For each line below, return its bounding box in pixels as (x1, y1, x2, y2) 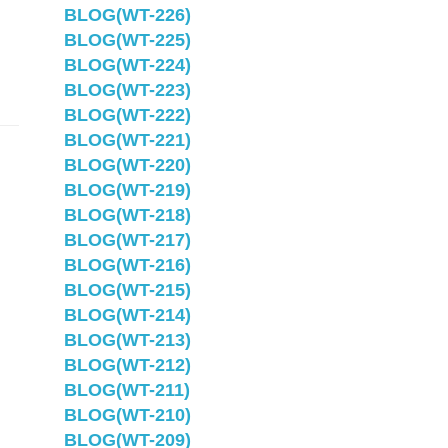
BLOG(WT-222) (63, 105, 191, 125)
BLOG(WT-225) (63, 30, 191, 50)
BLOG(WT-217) (63, 230, 191, 250)
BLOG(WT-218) (63, 205, 191, 225)
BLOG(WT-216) (63, 255, 191, 275)
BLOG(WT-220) (63, 155, 191, 175)
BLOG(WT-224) (63, 55, 191, 75)
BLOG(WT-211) (63, 380, 190, 400)
